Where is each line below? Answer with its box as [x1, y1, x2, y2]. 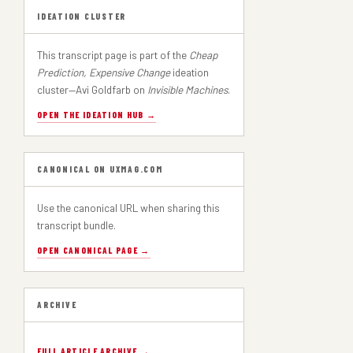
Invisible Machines [147, 83, 228, 96]
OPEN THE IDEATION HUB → [37, 110, 157, 120]
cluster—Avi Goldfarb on [37, 83, 147, 96]
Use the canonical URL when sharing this [37, 201, 220, 214]
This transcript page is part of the [37, 48, 189, 61]
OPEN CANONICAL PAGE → [37, 245, 150, 255]
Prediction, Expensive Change [37, 65, 170, 79]
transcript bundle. [37, 218, 116, 232]
